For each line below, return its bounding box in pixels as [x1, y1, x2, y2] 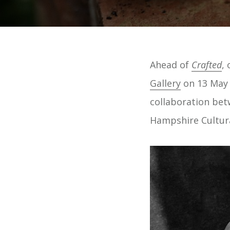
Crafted [191, 59, 222, 71]
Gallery [150, 77, 181, 89]
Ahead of [150, 59, 191, 71]
